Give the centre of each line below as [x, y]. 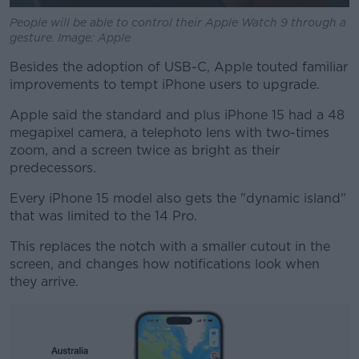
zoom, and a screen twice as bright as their [145, 151]
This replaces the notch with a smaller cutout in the [170, 247]
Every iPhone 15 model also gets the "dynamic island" [178, 199]
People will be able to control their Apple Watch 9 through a [178, 23]
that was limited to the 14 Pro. [103, 216]
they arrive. [44, 282]
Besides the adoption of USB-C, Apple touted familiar [179, 67]
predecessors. [53, 168]
